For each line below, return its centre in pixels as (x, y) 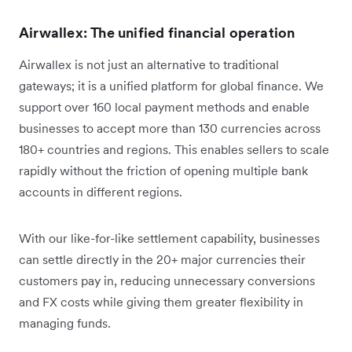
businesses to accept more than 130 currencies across (170, 128)
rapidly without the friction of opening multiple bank (163, 170)
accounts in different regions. (101, 191)
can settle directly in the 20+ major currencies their (162, 259)
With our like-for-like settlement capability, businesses (169, 238)
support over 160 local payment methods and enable (164, 106)
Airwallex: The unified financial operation (157, 32)
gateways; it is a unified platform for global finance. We (171, 85)
